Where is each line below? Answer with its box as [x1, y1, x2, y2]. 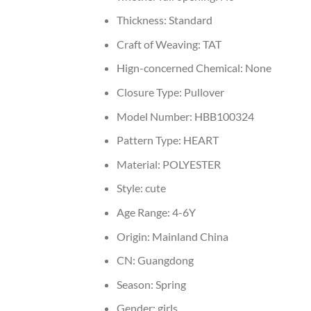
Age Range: [116, 205, 172, 219]
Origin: [116, 229, 152, 243]
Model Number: [116, 109, 194, 123]
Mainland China [151, 229, 228, 243]
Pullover [183, 85, 224, 99]
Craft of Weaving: [116, 37, 203, 51]
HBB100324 [194, 109, 254, 123]
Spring [155, 277, 186, 291]
